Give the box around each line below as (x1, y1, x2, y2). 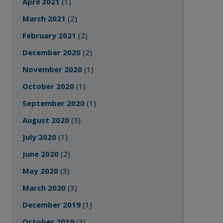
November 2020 (22, 64, 83, 74)
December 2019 (22, 200, 81, 210)
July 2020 (22, 132, 57, 142)
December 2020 (22, 47, 81, 57)
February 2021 (22, 30, 77, 40)
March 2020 (22, 183, 66, 193)
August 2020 (22, 115, 70, 125)
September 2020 (22, 98, 85, 108)
